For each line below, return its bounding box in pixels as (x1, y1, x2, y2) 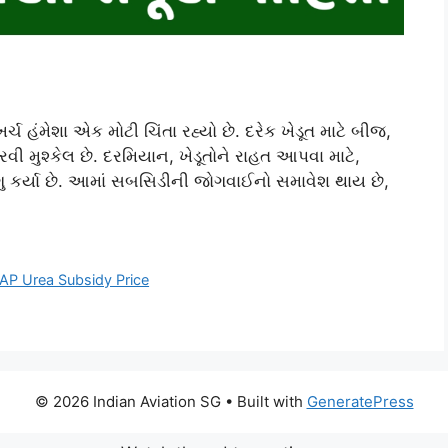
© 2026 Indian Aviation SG (34, 392, 221, 412)
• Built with (220, 392, 307, 412)
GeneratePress (306, 392, 414, 412)
